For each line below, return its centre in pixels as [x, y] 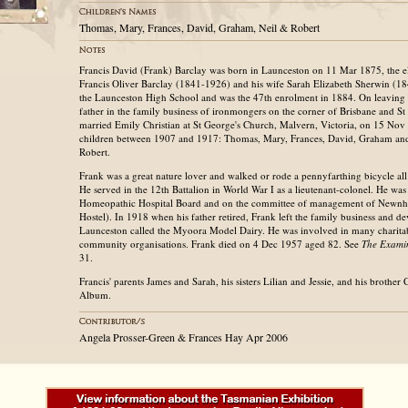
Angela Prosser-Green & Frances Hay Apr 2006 [184, 337]
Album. [95, 295]
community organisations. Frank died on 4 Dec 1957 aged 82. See [220, 244]
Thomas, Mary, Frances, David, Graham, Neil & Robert [199, 27]
